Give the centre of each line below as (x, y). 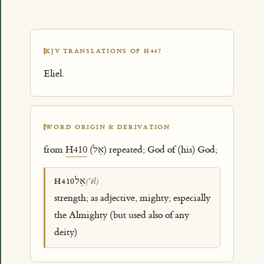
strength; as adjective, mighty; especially (133, 198)
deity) (66, 232)
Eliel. (54, 74)
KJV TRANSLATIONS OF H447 (104, 51)
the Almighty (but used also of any (122, 215)
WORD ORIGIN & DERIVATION (108, 127)
